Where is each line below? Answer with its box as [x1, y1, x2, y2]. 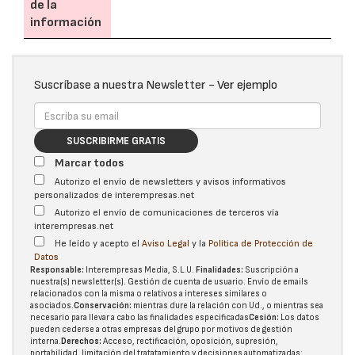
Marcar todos [55, 156, 124, 170]
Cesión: [249, 312, 279, 323]
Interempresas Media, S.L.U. [84, 265, 196, 275]
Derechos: [61, 336, 101, 346]
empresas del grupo [124, 324, 200, 334]
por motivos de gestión [200, 324, 292, 334]
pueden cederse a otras [30, 324, 124, 334]
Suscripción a [243, 265, 299, 275]
